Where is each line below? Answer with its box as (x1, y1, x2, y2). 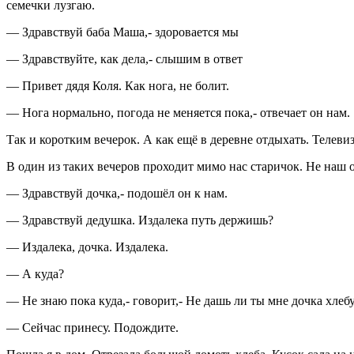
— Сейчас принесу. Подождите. (6, 320, 179, 334)
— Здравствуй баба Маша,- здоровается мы (6, 24, 239, 39)
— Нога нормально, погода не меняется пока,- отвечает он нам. (6, 105, 350, 119)
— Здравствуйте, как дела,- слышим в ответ (6, 51, 243, 66)
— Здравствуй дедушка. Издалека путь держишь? (6, 213, 273, 227)
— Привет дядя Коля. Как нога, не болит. (6, 78, 229, 92)
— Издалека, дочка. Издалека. (6, 239, 168, 254)
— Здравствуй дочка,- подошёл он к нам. (6, 186, 228, 200)
